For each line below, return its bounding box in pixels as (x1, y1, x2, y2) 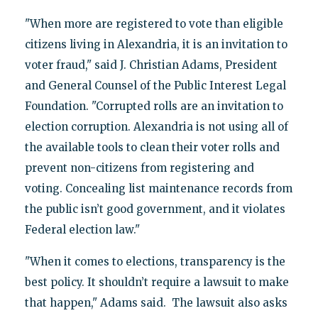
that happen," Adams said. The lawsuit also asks (24, 295, 287, 309)
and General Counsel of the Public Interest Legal (24, 78, 286, 92)
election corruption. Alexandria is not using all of (24, 119, 288, 133)
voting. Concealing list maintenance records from (24, 181, 292, 195)
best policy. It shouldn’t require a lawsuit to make (24, 275, 289, 289)
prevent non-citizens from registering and (24, 160, 254, 175)
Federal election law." (24, 222, 140, 236)
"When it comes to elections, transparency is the (24, 254, 285, 268)
